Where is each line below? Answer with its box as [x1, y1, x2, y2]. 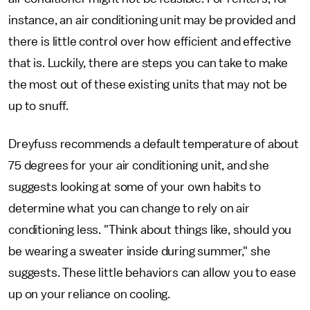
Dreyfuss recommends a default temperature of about [8, 138, 299, 150]
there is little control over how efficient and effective [8, 35, 292, 48]
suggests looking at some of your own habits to [8, 181, 261, 193]
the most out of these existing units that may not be [8, 78, 287, 91]
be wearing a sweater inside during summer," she [8, 245, 271, 257]
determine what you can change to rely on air [8, 202, 250, 215]
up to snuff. [8, 100, 69, 112]
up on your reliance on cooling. [8, 288, 171, 300]
